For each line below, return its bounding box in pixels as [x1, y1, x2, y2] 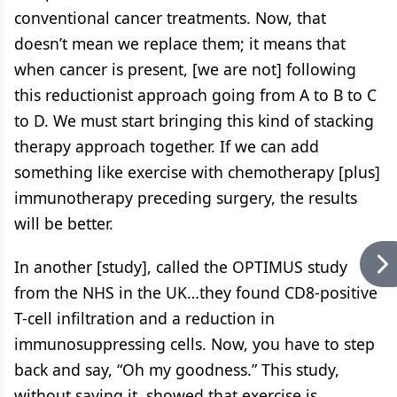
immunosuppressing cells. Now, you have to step [14, 332, 375, 354]
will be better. [14, 212, 113, 234]
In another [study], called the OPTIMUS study [14, 255, 347, 277]
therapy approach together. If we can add [14, 135, 319, 157]
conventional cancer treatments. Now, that [14, 6, 326, 28]
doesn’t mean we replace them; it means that [14, 32, 346, 54]
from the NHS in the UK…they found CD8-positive [14, 281, 378, 303]
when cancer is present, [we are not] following [14, 58, 356, 80]
